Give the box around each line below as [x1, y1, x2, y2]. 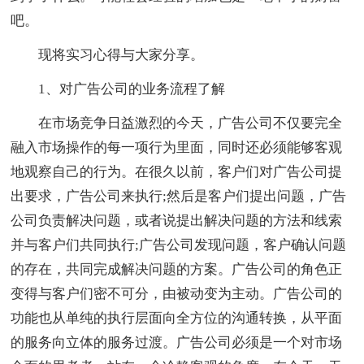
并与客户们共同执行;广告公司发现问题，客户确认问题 [11, 236, 347, 253]
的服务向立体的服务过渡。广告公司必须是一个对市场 [11, 334, 343, 350]
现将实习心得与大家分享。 [11, 46, 205, 63]
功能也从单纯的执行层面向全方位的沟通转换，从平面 [11, 310, 343, 326]
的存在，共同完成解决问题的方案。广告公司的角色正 [11, 261, 343, 277]
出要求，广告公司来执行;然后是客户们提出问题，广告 [11, 188, 347, 204]
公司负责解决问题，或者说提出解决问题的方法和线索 [11, 212, 343, 228]
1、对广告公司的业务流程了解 [11, 80, 226, 97]
